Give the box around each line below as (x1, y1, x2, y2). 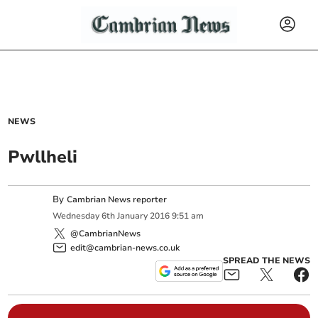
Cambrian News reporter (67, 194, 168, 205)
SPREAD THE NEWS (222, 254, 310, 266)
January (117, 210, 148, 222)
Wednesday (53, 210, 100, 222)
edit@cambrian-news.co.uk (70, 241, 180, 253)
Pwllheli (8, 146, 78, 168)
